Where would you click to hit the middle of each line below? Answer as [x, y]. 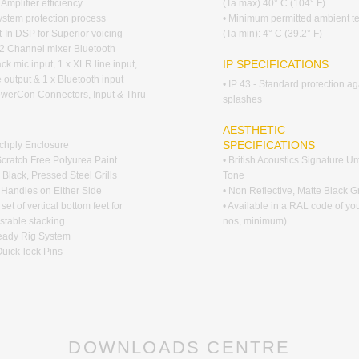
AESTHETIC [254, 130]
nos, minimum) [255, 221]
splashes [242, 99]
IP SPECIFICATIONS [276, 64]
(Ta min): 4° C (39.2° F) [272, 34]
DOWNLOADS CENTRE [179, 347]
